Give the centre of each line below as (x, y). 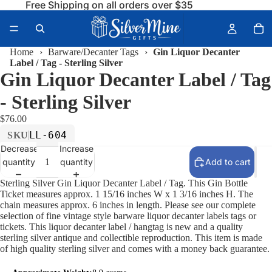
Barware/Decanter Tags (93, 52)
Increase (76, 148)
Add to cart (228, 162)
